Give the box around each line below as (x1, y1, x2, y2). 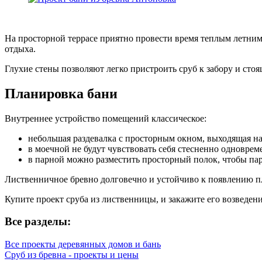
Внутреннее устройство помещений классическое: (5, 113, 206, 123)
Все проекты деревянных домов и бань (5, 239, 161, 250)
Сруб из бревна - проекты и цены (5, 250, 139, 260)
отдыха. (5, 43, 36, 54)
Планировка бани (5, 85, 118, 101)
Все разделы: (5, 215, 71, 228)
